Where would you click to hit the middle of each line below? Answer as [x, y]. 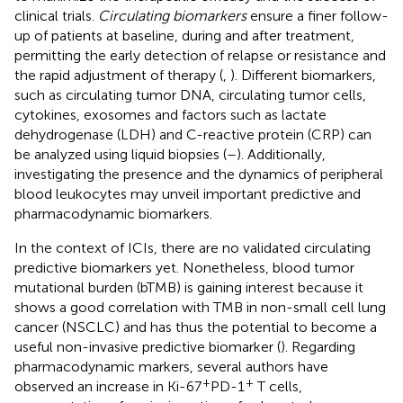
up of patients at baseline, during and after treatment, [184, 35]
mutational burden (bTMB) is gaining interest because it [189, 287]
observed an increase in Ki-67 [108, 386]
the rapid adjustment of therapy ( [119, 75]
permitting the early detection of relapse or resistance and [200, 55]
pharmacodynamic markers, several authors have [171, 366]
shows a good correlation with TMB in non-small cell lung [200, 307]
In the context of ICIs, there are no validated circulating [193, 247]
